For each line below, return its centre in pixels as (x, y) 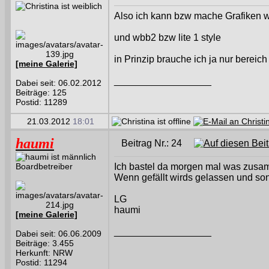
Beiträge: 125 (41, 92)
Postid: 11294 (41, 262)
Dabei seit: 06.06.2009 (59, 234)
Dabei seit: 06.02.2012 (59, 83)
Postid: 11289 (41, 102)
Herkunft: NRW (44, 253)
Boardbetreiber (44, 166)
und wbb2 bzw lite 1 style (168, 38)
